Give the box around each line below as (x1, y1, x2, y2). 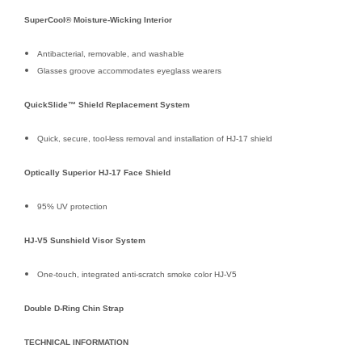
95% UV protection (37, 202, 108, 212)
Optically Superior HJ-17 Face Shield (24, 168, 170, 178)
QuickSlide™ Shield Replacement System (24, 100, 190, 110)
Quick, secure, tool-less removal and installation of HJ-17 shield (37, 134, 273, 144)
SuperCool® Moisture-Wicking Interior (24, 15, 172, 25)
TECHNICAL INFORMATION (24, 338, 128, 347)
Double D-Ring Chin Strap (24, 304, 124, 314)
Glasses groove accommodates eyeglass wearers (37, 66, 222, 76)
